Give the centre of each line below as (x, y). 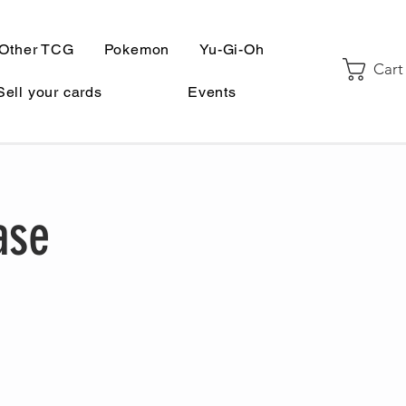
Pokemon (137, 49)
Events (212, 92)
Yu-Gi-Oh (232, 49)
